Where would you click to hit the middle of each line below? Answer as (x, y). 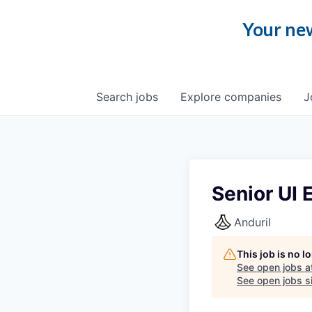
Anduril (252, 222)
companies (253, 97)
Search (116, 97)
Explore (202, 97)
